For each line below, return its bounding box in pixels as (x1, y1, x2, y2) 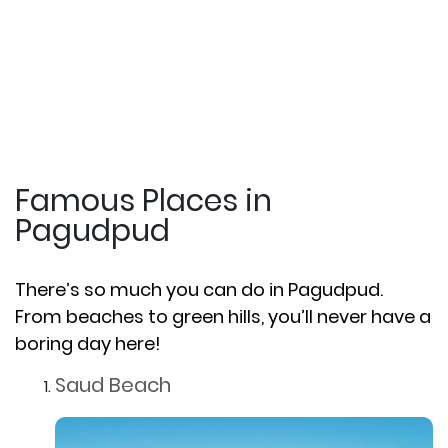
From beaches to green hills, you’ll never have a (15, 303, 431, 329)
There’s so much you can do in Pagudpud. (15, 276, 383, 302)
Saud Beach (55, 370, 171, 399)
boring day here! (15, 330, 161, 356)
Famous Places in (15, 179, 272, 222)
